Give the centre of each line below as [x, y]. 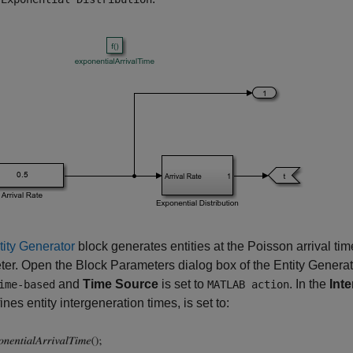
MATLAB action [248, 284]
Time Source [121, 284]
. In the [309, 284]
